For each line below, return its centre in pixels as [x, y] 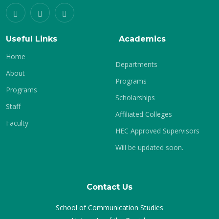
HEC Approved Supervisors [157, 131]
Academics [142, 39]
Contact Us [109, 187]
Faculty [17, 123]
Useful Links [32, 39]
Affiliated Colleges [144, 114]
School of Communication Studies [109, 208]
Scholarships [135, 98]
